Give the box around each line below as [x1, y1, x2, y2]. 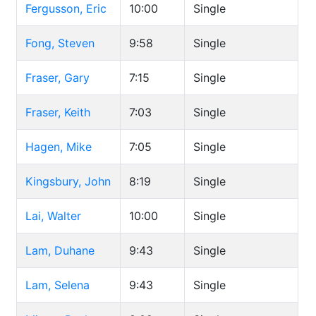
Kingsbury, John [25, 174, 111, 188]
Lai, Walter [25, 209, 81, 223]
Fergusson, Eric [25, 1, 107, 16]
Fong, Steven [25, 36, 95, 50]
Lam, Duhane [25, 243, 95, 257]
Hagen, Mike [25, 140, 92, 154]
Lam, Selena [25, 278, 90, 292]
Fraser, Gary [25, 71, 90, 85]
